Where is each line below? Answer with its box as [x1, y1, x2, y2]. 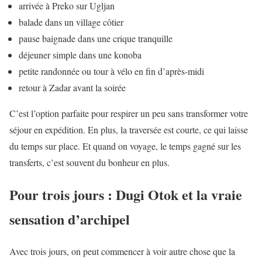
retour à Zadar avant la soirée [19, 81, 126, 94]
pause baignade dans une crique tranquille [19, 32, 173, 45]
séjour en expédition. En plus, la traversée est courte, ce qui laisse [9, 123, 248, 136]
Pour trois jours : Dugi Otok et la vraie [9, 184, 242, 205]
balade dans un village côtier [19, 16, 123, 29]
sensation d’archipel [9, 209, 130, 230]
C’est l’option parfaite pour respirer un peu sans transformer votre [9, 107, 248, 120]
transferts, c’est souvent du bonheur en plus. [9, 156, 170, 169]
